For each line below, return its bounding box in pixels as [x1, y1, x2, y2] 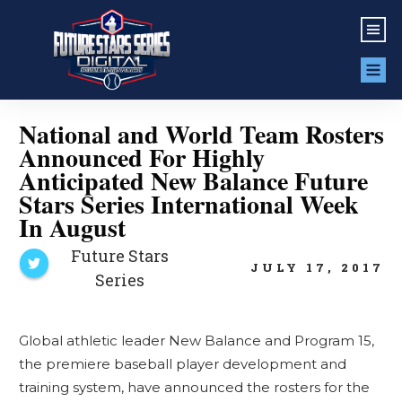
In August [18, 209, 126, 246]
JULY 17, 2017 [249, 258, 384, 275]
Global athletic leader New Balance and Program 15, [18, 332, 374, 349]
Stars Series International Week [18, 186, 359, 223]
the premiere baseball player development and [18, 355, 346, 372]
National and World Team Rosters [18, 116, 384, 153]
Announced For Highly [18, 139, 265, 176]
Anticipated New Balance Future [18, 162, 368, 199]
